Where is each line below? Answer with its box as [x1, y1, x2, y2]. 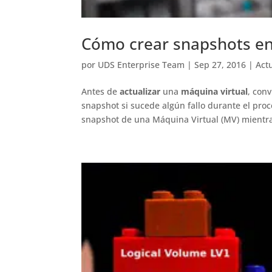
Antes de [81, 85, 120, 97]
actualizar [120, 85, 161, 97]
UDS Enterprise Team [98, 58, 185, 70]
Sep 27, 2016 [194, 58, 246, 70]
